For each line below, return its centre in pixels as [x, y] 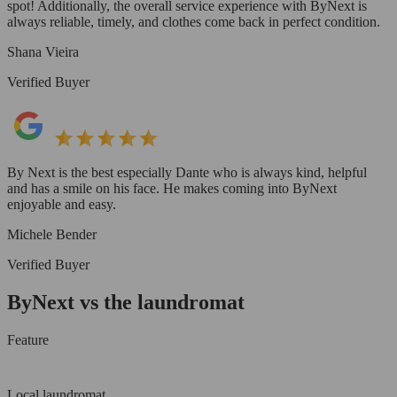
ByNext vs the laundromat [126, 302]
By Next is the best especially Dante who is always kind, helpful [187, 172]
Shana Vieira [43, 51]
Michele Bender [52, 234]
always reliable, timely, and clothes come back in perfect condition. [194, 21]
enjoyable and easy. [62, 204]
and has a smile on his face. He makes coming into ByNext [172, 188]
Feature [28, 339]
